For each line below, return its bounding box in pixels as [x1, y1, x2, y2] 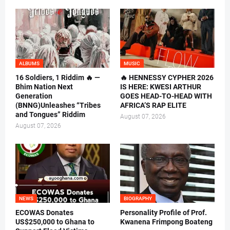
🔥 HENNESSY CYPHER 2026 [120, 73, 214, 82]
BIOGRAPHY [124, 196, 152, 202]
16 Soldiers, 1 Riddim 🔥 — [15, 73, 100, 82]
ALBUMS [19, 61, 40, 67]
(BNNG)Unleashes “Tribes [15, 101, 101, 110]
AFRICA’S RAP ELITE [120, 101, 186, 110]
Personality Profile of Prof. [120, 208, 207, 217]
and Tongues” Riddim [15, 110, 85, 119]
